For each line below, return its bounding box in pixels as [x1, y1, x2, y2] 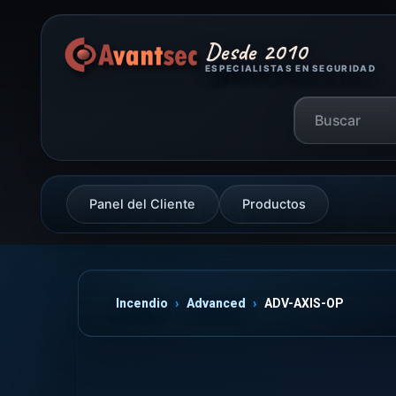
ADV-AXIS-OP [264, 296, 344, 310]
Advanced [187, 296, 246, 310]
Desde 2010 [205, 35, 308, 66]
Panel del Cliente [89, 196, 196, 212]
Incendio [116, 296, 168, 310]
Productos [241, 196, 306, 212]
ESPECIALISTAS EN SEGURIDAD [205, 62, 376, 73]
